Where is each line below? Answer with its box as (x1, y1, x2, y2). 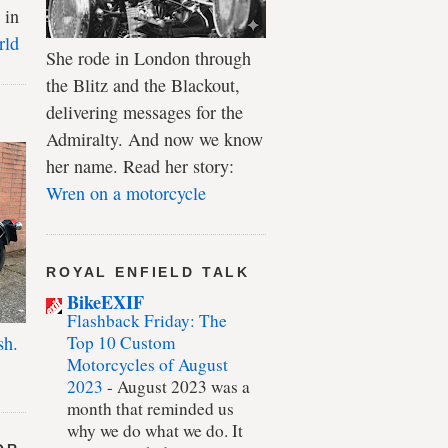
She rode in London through (46, 46, 251, 71)
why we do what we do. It (67, 419, 243, 443)
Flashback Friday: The (67, 309, 227, 333)
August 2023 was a (117, 375, 250, 399)
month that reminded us (67, 397, 234, 421)
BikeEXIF (67, 289, 144, 316)
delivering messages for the (46, 100, 243, 125)
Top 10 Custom (67, 331, 175, 355)
